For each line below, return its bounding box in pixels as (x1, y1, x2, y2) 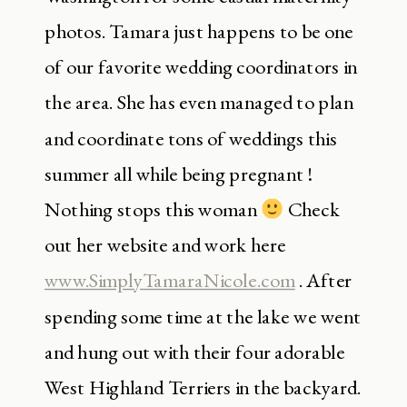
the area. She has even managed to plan (45, 89, 354, 116)
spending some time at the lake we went (45, 303, 362, 330)
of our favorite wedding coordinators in (45, 53, 358, 81)
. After (294, 267, 352, 294)
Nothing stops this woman (45, 195, 261, 223)
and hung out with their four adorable (45, 338, 345, 365)
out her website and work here (45, 231, 286, 259)
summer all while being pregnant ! (45, 160, 312, 187)
